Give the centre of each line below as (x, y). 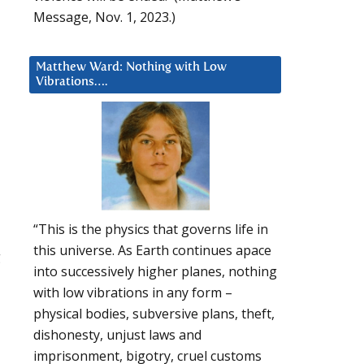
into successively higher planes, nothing (155, 272)
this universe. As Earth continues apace (152, 251)
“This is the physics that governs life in (151, 230)
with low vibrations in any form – (133, 293)
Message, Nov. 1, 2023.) (104, 17)
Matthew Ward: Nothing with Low (131, 67)
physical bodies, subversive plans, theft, (154, 314)
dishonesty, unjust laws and (117, 335)
